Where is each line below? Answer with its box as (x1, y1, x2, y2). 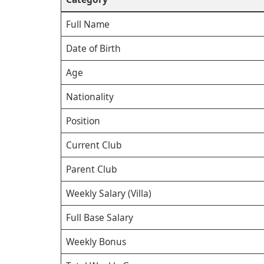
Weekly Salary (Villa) (65, 187, 151, 200)
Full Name (65, 18, 110, 31)
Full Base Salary (65, 211, 133, 225)
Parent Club (65, 163, 117, 176)
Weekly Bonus (65, 235, 126, 249)
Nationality (65, 90, 114, 104)
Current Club (65, 138, 122, 152)
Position (65, 114, 100, 128)
